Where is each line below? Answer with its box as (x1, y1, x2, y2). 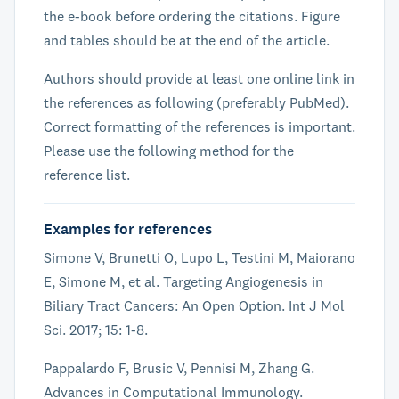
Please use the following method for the (44, 142, 294, 159)
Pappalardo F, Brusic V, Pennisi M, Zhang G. (44, 359, 314, 377)
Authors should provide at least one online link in (44, 69, 354, 87)
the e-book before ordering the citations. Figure (44, 7, 340, 25)
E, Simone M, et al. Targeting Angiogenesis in (44, 273, 323, 290)
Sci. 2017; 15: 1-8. (44, 321, 148, 338)
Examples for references (44, 219, 212, 239)
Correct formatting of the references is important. (44, 118, 355, 135)
